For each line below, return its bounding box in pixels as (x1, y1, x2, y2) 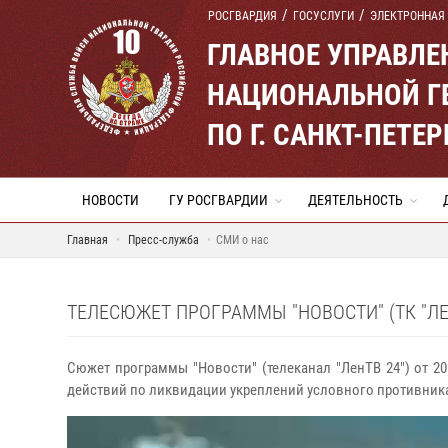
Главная (67, 233, 108, 247)
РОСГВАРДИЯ (208, 9, 277, 23)
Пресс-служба (128, 233, 199, 247)
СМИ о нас (216, 233, 269, 247)
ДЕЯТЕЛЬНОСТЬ (308, 192, 403, 208)
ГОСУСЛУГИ (293, 9, 354, 23)
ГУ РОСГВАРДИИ (169, 192, 268, 208)
